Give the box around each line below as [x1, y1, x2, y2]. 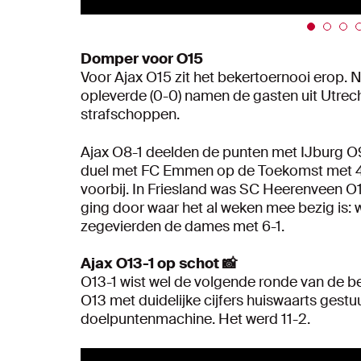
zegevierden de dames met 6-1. [81, 217, 284, 237]
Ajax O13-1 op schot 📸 [81, 254, 237, 274]
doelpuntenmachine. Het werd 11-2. [81, 309, 310, 330]
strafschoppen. [81, 105, 180, 125]
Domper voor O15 [81, 49, 203, 69]
